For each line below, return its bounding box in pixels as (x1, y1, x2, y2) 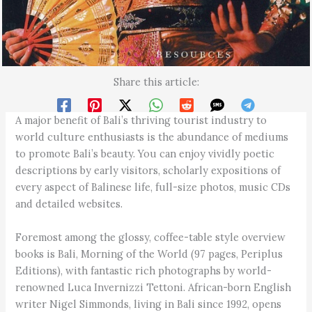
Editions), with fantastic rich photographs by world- (15, 263, 272, 277)
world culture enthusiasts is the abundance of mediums (15, 130, 289, 144)
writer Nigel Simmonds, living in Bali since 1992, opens (15, 297, 282, 311)
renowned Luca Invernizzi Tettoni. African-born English (15, 280, 292, 294)
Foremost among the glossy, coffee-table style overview (15, 230, 286, 244)
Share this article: (113, 75, 199, 88)
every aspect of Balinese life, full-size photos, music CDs (15, 180, 291, 194)
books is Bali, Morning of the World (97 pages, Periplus (15, 247, 283, 260)
